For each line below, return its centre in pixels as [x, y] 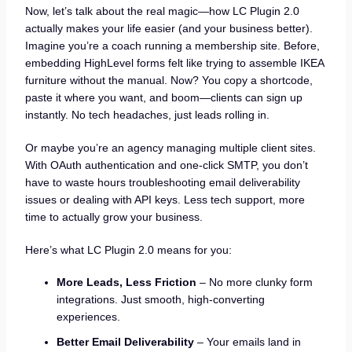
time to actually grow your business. [114, 216]
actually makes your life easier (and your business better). [169, 29]
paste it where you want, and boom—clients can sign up [163, 98]
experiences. [88, 317]
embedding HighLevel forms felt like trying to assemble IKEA [174, 63]
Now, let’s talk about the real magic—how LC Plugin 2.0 [162, 11]
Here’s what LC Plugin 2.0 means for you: [128, 249]
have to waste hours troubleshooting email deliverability [162, 182]
